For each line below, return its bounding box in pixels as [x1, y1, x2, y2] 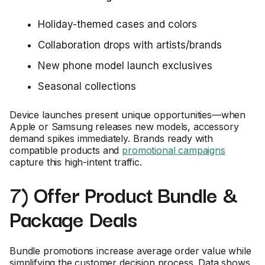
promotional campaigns [122, 144, 225, 156]
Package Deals [9, 202, 137, 234]
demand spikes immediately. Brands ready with [9, 132, 213, 144]
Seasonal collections [38, 80, 136, 92]
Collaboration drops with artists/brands [38, 39, 222, 51]
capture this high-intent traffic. [9, 156, 142, 168]
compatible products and [9, 144, 122, 156]
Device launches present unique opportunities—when [9, 109, 246, 121]
